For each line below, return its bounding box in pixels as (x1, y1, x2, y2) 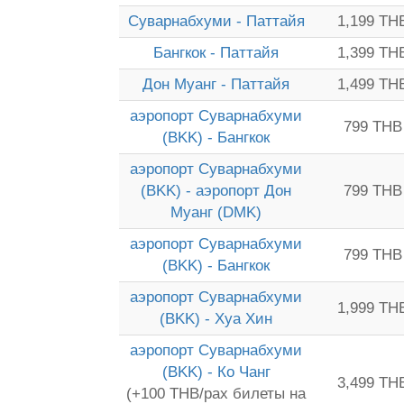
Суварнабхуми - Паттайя (127, 13, 305, 30)
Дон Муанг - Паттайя (142, 76, 289, 93)
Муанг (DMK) (170, 204, 262, 221)
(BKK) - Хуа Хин (160, 310, 272, 327)
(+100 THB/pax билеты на (126, 385, 306, 402)
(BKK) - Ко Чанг (161, 363, 271, 381)
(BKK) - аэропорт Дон (141, 182, 291, 199)
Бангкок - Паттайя (153, 44, 279, 61)
